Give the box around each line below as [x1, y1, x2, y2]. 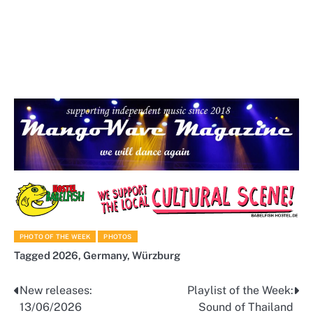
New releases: [20, 283, 92, 297]
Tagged [14, 249, 52, 261]
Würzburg [132, 249, 180, 261]
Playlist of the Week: [187, 283, 293, 297]
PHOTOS [103, 232, 132, 240]
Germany [83, 249, 127, 261]
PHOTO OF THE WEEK [20, 232, 91, 240]
